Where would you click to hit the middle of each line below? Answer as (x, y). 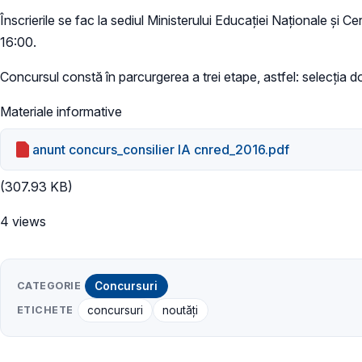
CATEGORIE (49, 285)
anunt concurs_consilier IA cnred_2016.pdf (161, 149)
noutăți (181, 310)
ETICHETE (45, 309)
